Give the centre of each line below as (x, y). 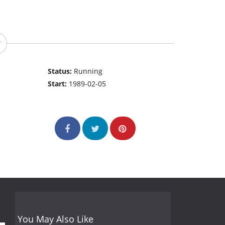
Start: (59, 84)
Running (88, 71)
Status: (61, 71)
